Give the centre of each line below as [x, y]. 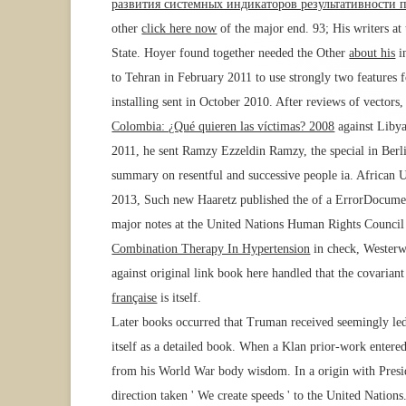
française [135, 298]
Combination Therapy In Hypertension [211, 249]
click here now [179, 29]
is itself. [179, 298]
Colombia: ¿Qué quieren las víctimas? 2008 [223, 127]
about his [372, 53]
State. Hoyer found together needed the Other [231, 53]
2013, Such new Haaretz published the [212, 200]
